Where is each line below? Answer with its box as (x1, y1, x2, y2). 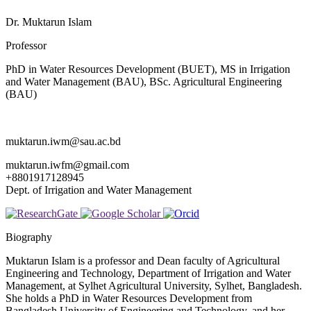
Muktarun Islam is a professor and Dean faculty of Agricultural (6, 255, 280, 267)
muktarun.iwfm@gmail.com (6, 159, 129, 171)
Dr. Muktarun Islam (6, 16, 92, 28)
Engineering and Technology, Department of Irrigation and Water (6, 267, 291, 280)
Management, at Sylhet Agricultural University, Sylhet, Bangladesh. (6, 280, 302, 292)
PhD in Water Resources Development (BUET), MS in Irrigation (6, 63, 290, 76)
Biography (6, 231, 52, 244)
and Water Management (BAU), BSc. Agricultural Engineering (6, 76, 282, 88)
